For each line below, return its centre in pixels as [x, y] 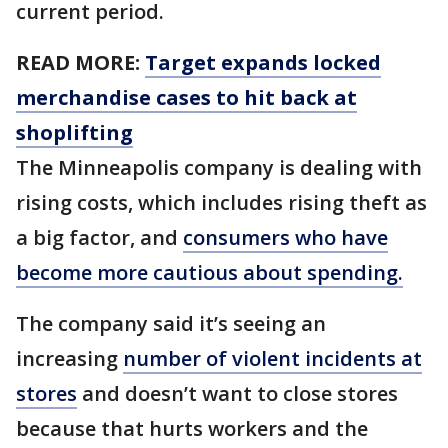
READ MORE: [80, 62]
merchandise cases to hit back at [186, 97]
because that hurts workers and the [192, 428]
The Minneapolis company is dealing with [219, 167]
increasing [69, 358]
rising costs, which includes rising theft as [221, 202]
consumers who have [285, 237]
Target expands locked [263, 62]
